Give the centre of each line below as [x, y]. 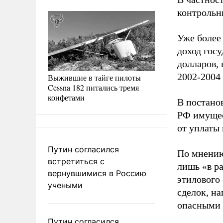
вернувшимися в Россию [97, 173]
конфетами [66, 97]
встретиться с [76, 161]
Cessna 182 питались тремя [93, 87]
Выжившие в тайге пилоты [94, 77]
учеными [65, 185]
